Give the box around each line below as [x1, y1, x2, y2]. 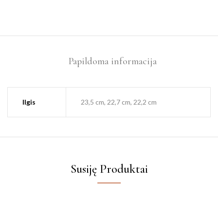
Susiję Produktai [70, 162, 148, 176]
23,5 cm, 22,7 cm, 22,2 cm [81, 98, 157, 106]
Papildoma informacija [68, 55, 157, 67]
